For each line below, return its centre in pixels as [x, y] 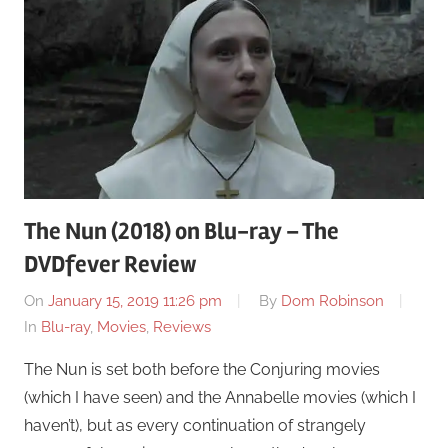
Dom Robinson [332, 301]
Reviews [182, 327]
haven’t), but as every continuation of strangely [195, 425]
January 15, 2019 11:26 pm [135, 301]
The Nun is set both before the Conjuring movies [202, 369]
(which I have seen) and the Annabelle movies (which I [220, 397]
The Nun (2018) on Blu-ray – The [181, 231]
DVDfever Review [110, 264]
